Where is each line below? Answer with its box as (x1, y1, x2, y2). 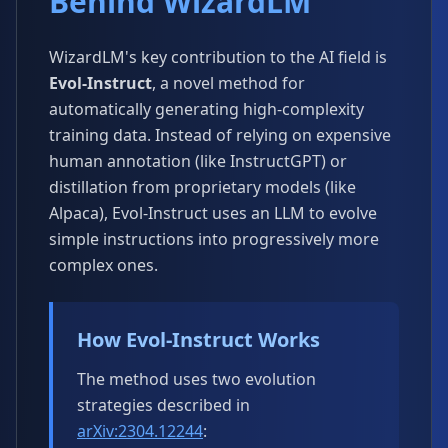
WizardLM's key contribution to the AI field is (49, 46, 387, 68)
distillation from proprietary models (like (49, 176, 356, 198)
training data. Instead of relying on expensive (49, 124, 391, 146)
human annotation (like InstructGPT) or (49, 150, 347, 172)
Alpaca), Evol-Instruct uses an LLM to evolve (49, 202, 377, 224)
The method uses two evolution (77, 368, 316, 390)
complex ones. (49, 254, 158, 276)
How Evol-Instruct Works (77, 326, 320, 353)
